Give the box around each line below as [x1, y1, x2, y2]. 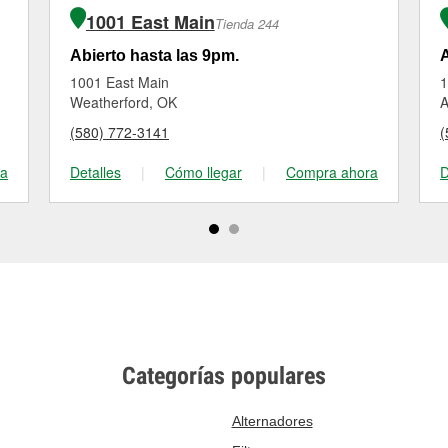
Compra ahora [286, 162, 378, 182]
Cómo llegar [165, 162, 242, 182]
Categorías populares [122, 362, 326, 390]
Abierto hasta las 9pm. [70, 47, 239, 64]
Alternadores [231, 413, 313, 429]
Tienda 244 [214, 14, 279, 33]
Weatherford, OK [70, 92, 177, 112]
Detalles [70, 162, 121, 182]
